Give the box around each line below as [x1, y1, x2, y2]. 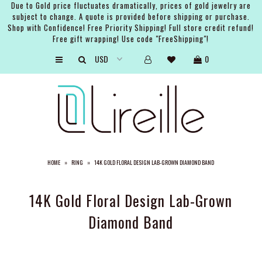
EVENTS [9, 119, 32, 131]
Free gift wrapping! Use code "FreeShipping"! [53, 33, 209, 44]
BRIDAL [9, 96, 32, 108]
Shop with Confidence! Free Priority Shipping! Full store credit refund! [8, 22, 254, 33]
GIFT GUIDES [9, 164, 48, 177]
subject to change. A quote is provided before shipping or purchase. [12, 11, 250, 22]
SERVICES [9, 142, 39, 154]
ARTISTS [9, 50, 35, 63]
